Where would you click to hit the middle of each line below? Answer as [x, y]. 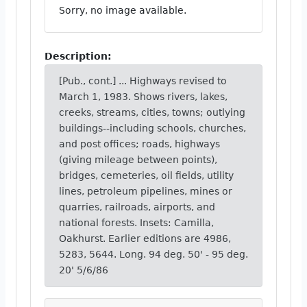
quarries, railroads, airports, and [137, 207]
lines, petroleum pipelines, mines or [146, 191]
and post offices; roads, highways [139, 144]
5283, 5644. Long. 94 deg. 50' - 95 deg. [153, 254]
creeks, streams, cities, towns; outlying [152, 112]
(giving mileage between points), [138, 159]
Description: [78, 56]
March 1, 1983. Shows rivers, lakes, [143, 96]
